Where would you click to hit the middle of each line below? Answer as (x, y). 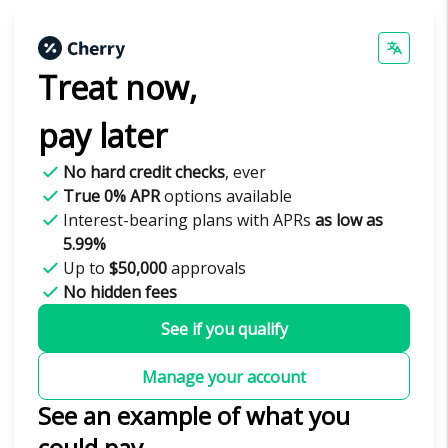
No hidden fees (120, 292)
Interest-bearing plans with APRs (189, 220)
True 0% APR (111, 196)
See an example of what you (194, 415)
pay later (102, 135)
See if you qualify (224, 329)
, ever (245, 172)
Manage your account (224, 377)
